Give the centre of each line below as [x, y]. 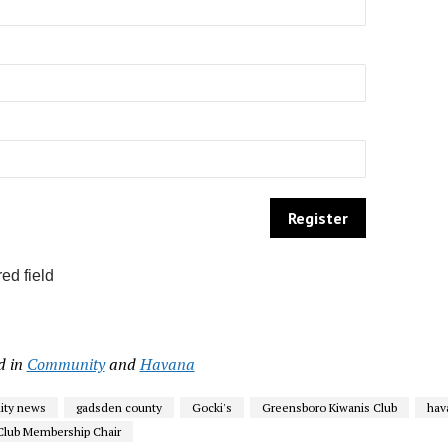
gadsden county [118, 407]
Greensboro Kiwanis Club [329, 407]
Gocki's [211, 407]
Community [65, 364]
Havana [167, 364]
